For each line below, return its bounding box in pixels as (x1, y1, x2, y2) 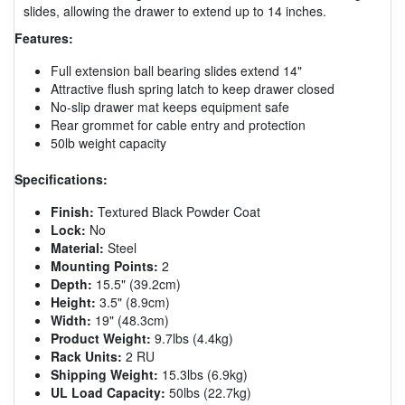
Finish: (51, 202, 94, 221)
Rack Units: (51, 346, 122, 365)
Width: (51, 310, 91, 329)
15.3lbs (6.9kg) (158, 364, 248, 383)
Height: (51, 292, 96, 311)
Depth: (51, 274, 92, 293)
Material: (51, 238, 104, 257)
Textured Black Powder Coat (94, 202, 260, 221)
